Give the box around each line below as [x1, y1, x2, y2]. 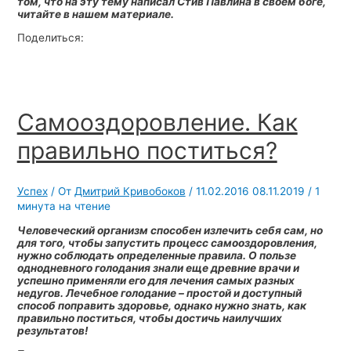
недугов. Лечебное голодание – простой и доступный [16, 287, 302, 300]
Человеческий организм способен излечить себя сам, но [16, 224, 323, 237]
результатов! [16, 324, 88, 338]
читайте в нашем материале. [16, 8, 174, 21]
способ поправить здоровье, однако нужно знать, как [16, 299, 306, 313]
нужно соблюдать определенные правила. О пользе [16, 249, 296, 262]
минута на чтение [16, 199, 110, 212]
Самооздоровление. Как [16, 107, 298, 136]
